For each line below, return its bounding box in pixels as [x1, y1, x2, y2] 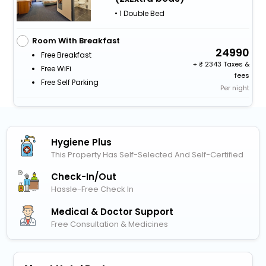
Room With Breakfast [31, 34, 120, 46]
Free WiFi [40, 63, 71, 74]
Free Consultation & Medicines [51, 218, 169, 230]
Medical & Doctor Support [51, 205, 174, 218]
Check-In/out [51, 170, 117, 183]
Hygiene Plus [51, 135, 112, 148]
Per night [220, 83, 250, 93]
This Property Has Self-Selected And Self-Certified [51, 148, 244, 160]
